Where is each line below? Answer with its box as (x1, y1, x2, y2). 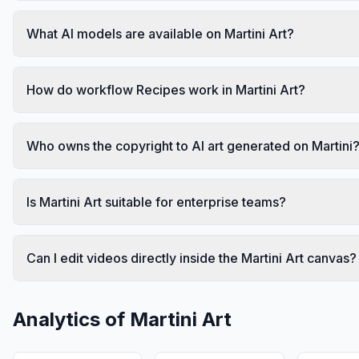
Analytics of (13, 307, 130, 331)
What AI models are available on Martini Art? (26, 25, 294, 42)
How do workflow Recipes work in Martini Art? (26, 81, 305, 98)
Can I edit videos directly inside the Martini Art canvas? (26, 249, 357, 266)
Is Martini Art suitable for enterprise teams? (26, 193, 286, 210)
